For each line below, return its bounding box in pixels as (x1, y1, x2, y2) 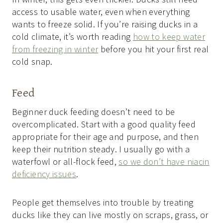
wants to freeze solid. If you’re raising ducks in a (12, 18, 198, 30)
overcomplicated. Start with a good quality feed (12, 118, 196, 130)
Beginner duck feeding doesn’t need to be (12, 106, 175, 118)
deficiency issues (12, 168, 77, 180)
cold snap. (12, 56, 53, 68)
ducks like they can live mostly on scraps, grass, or (12, 209, 209, 221)
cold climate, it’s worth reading (12, 31, 133, 43)
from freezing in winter (12, 43, 99, 55)
